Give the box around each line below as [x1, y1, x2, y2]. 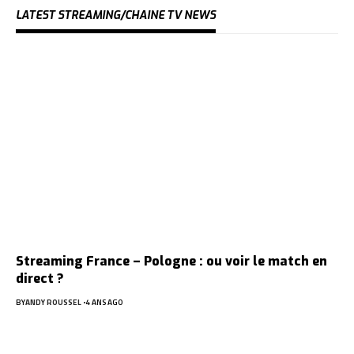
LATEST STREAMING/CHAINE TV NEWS [16, 8, 216, 24]
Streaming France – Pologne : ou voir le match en [16, 253, 327, 270]
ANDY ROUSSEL [25, 296, 81, 309]
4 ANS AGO [85, 296, 122, 309]
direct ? [16, 270, 64, 288]
